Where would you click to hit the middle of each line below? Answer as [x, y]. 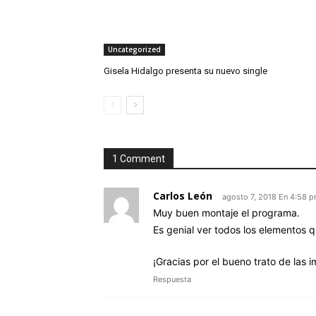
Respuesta [172, 279]
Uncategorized [134, 49]
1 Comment [139, 158]
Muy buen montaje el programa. [226, 212]
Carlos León [183, 195]
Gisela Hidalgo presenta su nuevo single [186, 71]
